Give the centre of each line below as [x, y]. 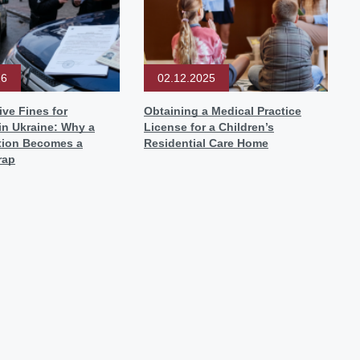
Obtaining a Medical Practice [223, 111]
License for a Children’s [209, 127]
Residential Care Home [206, 143]
